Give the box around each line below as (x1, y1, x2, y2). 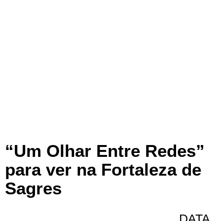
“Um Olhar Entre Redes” (5, 141, 205, 160)
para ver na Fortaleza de (5, 159, 201, 179)
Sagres (5, 178, 62, 198)
